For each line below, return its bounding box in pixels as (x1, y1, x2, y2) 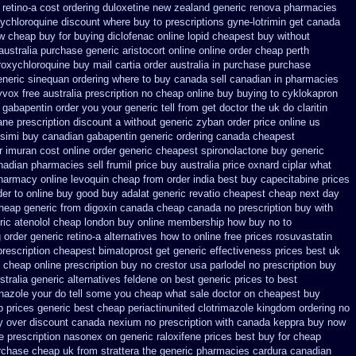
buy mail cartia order (73, 59, 167, 71)
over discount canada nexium (6, 316, 141, 328)
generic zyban (160, 116, 224, 128)
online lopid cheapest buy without (157, 30, 310, 42)
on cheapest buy (244, 288, 320, 300)
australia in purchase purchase (170, 59, 311, 71)
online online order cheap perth (168, 44, 309, 56)
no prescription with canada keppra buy (145, 316, 324, 328)
